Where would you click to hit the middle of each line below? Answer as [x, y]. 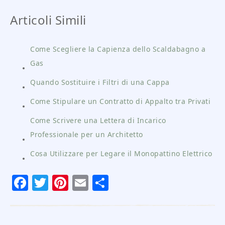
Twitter [73, 183]
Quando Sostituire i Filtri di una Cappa [100, 82]
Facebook [64, 183]
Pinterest [102, 183]
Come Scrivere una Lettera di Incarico [98, 121]
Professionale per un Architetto [87, 135]
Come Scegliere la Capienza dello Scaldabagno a [118, 49]
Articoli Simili [48, 20]
